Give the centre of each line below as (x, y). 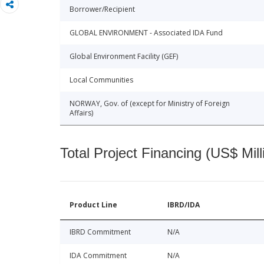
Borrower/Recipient (102, 9)
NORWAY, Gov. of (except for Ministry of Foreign (150, 104)
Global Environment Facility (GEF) (124, 57)
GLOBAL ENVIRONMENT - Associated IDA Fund (146, 33)
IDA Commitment (98, 256)
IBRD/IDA (184, 205)
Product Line (93, 205)
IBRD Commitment (100, 232)
